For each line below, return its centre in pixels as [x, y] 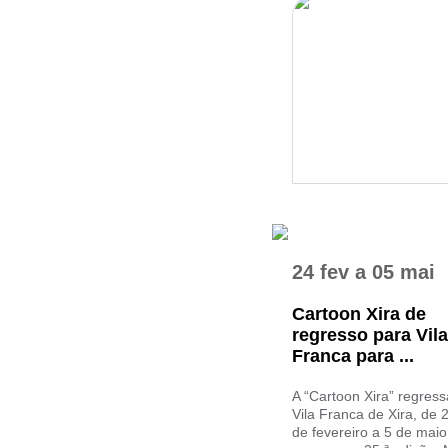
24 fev [323, 272]
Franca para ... [353, 356]
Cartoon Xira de [359, 314]
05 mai [400, 272]
